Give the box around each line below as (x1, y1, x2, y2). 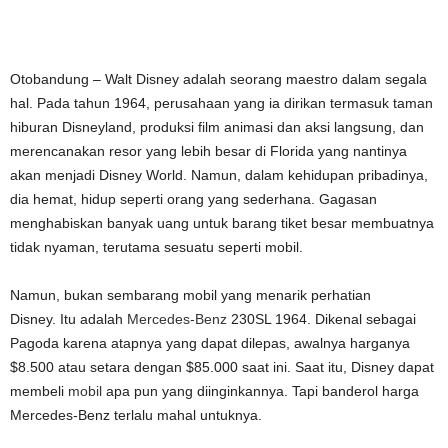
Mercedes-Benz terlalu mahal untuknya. (10, 407, 266, 423)
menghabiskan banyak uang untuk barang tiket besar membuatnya (10, 215, 434, 231)
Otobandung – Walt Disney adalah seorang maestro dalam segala (10, 71, 427, 87)
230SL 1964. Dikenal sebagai (227, 311, 416, 327)
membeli (10, 383, 68, 399)
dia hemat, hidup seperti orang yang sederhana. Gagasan (10, 191, 377, 207)
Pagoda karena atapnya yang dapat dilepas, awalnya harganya (10, 335, 410, 351)
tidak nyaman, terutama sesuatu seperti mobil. (10, 239, 307, 255)
